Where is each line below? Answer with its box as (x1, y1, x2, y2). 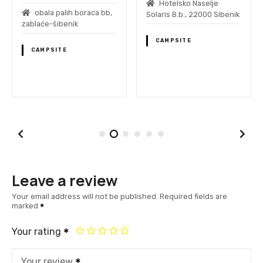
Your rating (12, 225, 63, 237)
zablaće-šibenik (21, 19, 78, 28)
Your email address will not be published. (12, 191, 158, 201)
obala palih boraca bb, (34, 8, 112, 17)
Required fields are (160, 191, 227, 201)
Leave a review (12, 170, 118, 191)
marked (12, 201, 40, 210)
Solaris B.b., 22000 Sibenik (146, 9, 240, 19)
